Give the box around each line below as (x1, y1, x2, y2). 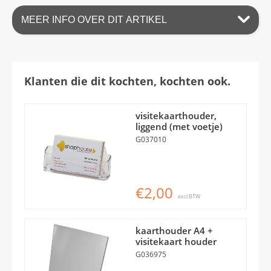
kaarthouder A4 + (135, 224, 213, 237)
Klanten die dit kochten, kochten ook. (24, 73, 230, 88)
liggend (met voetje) (135, 120, 223, 132)
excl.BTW (178, 192, 200, 200)
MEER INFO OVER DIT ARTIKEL (21, 14, 167, 25)
